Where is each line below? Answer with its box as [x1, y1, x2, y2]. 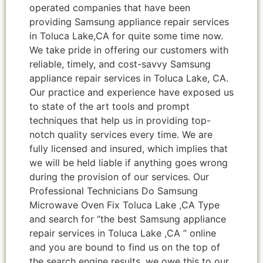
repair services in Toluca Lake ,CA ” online [29, 227, 216, 240]
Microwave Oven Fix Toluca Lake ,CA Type [29, 199, 220, 211]
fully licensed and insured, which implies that [29, 143, 228, 155]
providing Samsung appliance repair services [29, 16, 229, 28]
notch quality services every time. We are [29, 129, 213, 141]
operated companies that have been [29, 2, 190, 14]
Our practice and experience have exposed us [29, 86, 234, 99]
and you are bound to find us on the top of [29, 241, 220, 254]
